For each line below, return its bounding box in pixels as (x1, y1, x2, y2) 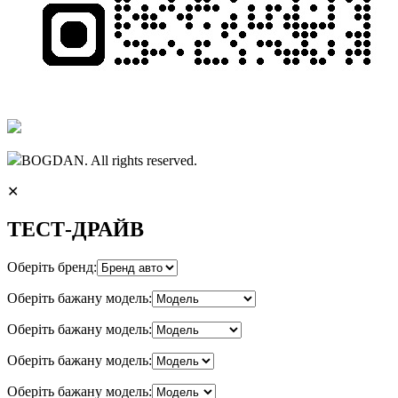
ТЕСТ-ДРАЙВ (7, 217, 144, 241)
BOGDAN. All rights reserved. (21, 152, 197, 168)
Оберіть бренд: (7, 259, 97, 275)
